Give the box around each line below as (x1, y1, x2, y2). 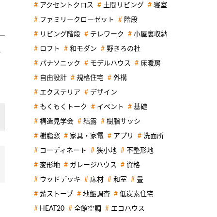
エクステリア (40, 89, 80, 96)
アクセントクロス (40, 1, 93, 9)
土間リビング (103, 1, 144, 9)
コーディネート (40, 147, 87, 154)
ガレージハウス (70, 161, 117, 169)
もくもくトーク (40, 103, 87, 110)
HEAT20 (40, 205, 64, 212)
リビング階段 (40, 31, 80, 38)
